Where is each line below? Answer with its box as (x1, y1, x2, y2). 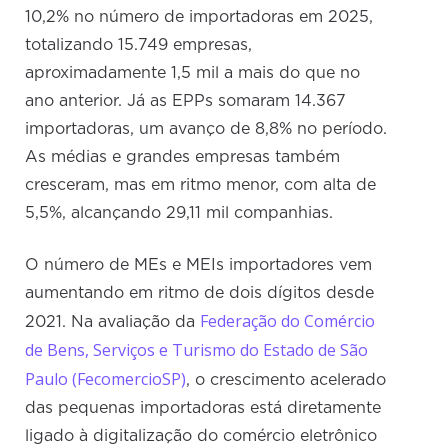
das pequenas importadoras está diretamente (25, 400, 382, 417)
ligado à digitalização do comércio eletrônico (25, 428, 378, 445)
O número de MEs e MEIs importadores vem (25, 257, 373, 274)
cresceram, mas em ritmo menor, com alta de (25, 177, 377, 194)
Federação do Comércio (200, 310, 376, 333)
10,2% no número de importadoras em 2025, (25, 9, 374, 26)
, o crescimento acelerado (186, 372, 387, 389)
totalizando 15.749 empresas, (25, 37, 253, 54)
